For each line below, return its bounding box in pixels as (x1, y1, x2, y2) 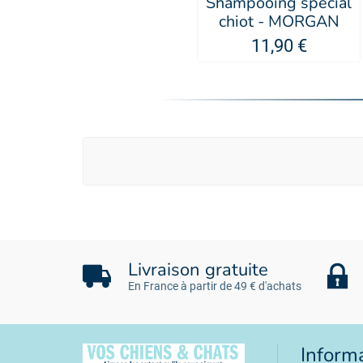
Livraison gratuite (128, 258, 268, 283)
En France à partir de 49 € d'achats (128, 280, 301, 293)
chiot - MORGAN (218, 11, 340, 33)
